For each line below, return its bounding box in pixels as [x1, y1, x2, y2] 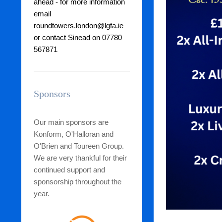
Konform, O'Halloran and [33, 129, 113, 138]
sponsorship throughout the [33, 177, 121, 186]
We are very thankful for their [33, 153, 127, 162]
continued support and [33, 165, 105, 174]
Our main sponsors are [33, 117, 109, 126]
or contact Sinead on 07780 [33, 33, 122, 42]
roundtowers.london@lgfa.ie [33, 21, 123, 30]
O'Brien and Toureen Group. [33, 141, 124, 150]
